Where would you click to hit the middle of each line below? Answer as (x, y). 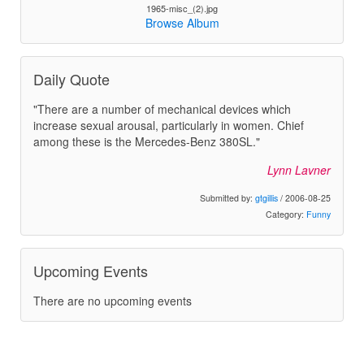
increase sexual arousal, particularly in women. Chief (169, 125)
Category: (286, 214)
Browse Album (182, 22)
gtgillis (266, 197)
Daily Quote (71, 78)
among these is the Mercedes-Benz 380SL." (147, 141)
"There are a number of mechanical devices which (162, 108)
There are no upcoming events (113, 300)
